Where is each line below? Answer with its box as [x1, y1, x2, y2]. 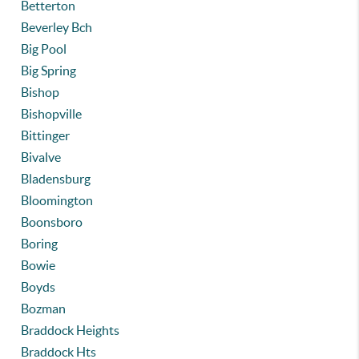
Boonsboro [21, 215, 83, 229]
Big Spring [21, 63, 77, 78]
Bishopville [21, 107, 83, 121]
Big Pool [21, 42, 67, 56]
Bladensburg [21, 171, 91, 186]
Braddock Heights [21, 323, 120, 337]
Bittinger [21, 128, 71, 143]
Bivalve [21, 150, 62, 164]
